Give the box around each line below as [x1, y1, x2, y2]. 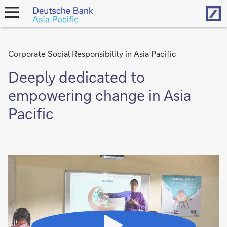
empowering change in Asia [8, 86, 191, 104]
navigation [4, 21, 34, 29]
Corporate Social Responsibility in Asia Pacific [8, 48, 176, 59]
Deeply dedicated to [8, 67, 145, 86]
